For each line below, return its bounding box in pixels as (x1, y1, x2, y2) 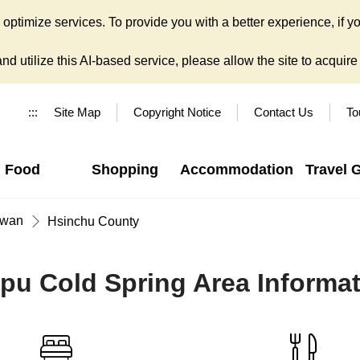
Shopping (91, 162, 158, 178)
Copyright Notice (133, 105, 221, 119)
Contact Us (254, 105, 313, 119)
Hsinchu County (47, 214, 139, 228)
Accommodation (179, 162, 293, 178)
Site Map (54, 105, 100, 119)
